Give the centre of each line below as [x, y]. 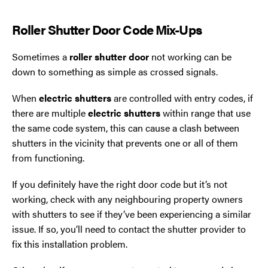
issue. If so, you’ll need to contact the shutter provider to [129, 229]
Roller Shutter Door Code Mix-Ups [107, 29]
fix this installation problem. [70, 244]
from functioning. [48, 158]
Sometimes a [41, 56]
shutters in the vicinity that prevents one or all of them [125, 143]
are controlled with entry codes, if [182, 98]
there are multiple [50, 113]
